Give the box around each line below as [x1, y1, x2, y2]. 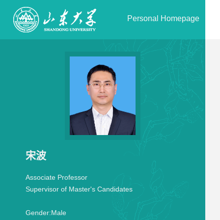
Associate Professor [25, 173, 87, 181]
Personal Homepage [127, 14, 199, 23]
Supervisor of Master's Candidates [25, 185, 133, 193]
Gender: [25, 209, 51, 217]
